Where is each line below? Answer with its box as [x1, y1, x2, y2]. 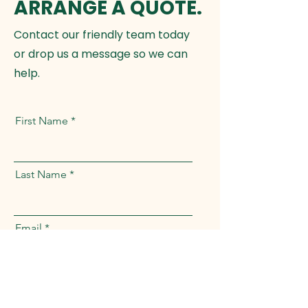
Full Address [15, 275, 71, 288]
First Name [15, 114, 68, 127]
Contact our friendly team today [14, 27, 190, 43]
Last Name [15, 168, 67, 181]
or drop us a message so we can [14, 46, 188, 62]
